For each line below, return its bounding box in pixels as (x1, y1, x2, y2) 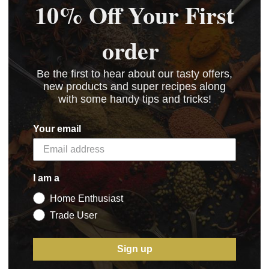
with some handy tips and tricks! (58, 92, 211, 105)
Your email (33, 123, 81, 134)
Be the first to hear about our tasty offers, (37, 67, 232, 80)
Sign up (116, 243, 153, 254)
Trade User (50, 210, 97, 220)
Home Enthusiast (50, 193, 123, 204)
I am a (33, 172, 59, 183)
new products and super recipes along (43, 80, 226, 92)
